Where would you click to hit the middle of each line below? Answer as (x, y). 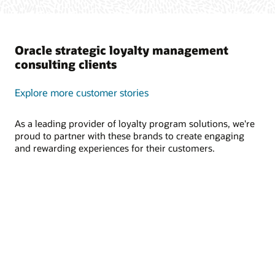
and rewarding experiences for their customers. (115, 148)
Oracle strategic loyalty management (122, 50)
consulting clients (66, 64)
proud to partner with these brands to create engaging (130, 135)
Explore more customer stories (82, 92)
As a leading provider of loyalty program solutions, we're (135, 123)
